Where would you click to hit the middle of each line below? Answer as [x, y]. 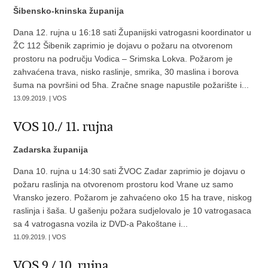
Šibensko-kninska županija [69, 11]
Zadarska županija [51, 150]
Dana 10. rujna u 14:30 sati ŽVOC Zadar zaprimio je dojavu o [130, 171]
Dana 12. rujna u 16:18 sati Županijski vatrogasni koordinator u [133, 32]
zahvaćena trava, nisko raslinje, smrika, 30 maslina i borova [126, 72]
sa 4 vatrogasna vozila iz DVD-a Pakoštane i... [101, 224]
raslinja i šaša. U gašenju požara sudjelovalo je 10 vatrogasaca [133, 211]
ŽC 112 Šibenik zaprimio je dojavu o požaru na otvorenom [123, 45]
